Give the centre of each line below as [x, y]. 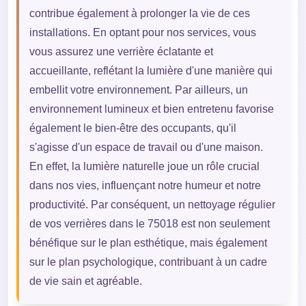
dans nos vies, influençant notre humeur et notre [145, 185]
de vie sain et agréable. [85, 281]
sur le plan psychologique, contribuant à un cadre [148, 262]
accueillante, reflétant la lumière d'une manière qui [151, 70]
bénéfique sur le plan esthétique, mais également [148, 242]
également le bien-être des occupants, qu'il [133, 128]
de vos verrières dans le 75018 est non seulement [149, 223]
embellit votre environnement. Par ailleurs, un [138, 89]
